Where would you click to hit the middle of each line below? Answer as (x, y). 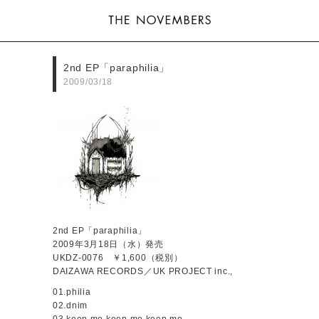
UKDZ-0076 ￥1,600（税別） (118, 258)
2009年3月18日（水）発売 (108, 244)
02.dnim (70, 305)
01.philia (72, 292)
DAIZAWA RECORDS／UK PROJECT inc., (143, 271)
